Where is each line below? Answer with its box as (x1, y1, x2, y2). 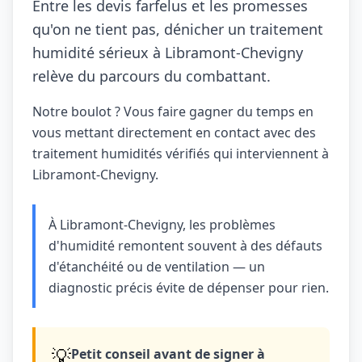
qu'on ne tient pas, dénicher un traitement (32, 19, 323, 39)
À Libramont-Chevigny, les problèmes (48, 216, 276, 234)
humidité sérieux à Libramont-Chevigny (32, 43, 303, 62)
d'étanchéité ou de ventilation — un (48, 258, 265, 276)
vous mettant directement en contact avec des (32, 124, 316, 141)
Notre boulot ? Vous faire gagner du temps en (32, 103, 314, 120)
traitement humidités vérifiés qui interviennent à (32, 145, 329, 162)
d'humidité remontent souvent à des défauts (48, 237, 322, 255)
